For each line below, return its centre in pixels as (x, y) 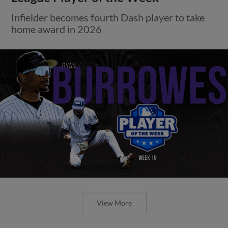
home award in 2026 (57, 29)
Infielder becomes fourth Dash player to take (108, 17)
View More (114, 203)
